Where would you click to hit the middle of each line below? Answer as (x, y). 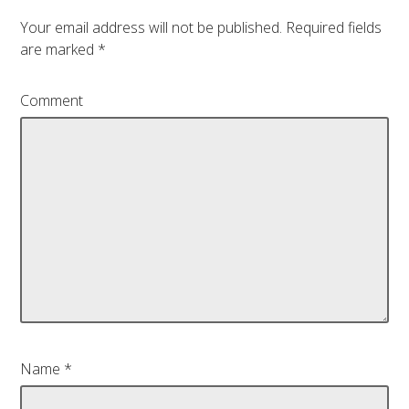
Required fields (332, 27)
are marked (59, 49)
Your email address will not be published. (152, 27)
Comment (52, 100)
